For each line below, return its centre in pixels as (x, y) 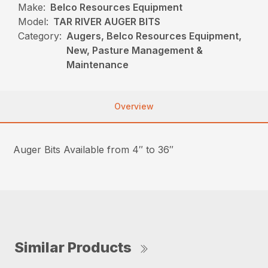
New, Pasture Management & (135, 51)
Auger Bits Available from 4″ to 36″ (94, 150)
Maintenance (98, 65)
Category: (40, 36)
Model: (33, 22)
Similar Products (73, 248)
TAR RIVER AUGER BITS (107, 22)
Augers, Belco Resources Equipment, (154, 36)
